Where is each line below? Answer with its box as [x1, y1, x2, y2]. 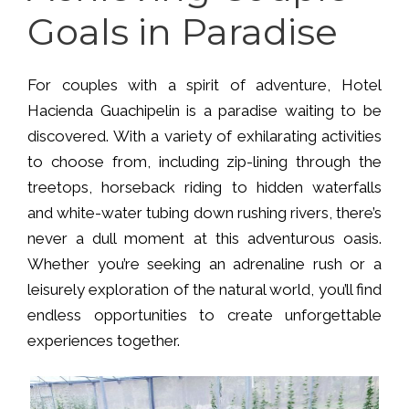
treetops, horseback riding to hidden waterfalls [27, 178, 382, 197]
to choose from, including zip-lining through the [27, 152, 382, 172]
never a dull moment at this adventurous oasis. [27, 229, 382, 248]
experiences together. [27, 331, 180, 351]
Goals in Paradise [27, 9, 338, 55]
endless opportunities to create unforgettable [27, 306, 382, 325]
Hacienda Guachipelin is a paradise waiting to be [27, 101, 382, 121]
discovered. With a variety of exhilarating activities [27, 127, 382, 146]
